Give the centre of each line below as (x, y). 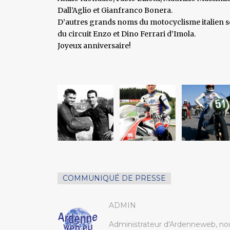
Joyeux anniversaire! (94, 45)
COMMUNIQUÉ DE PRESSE (114, 178)
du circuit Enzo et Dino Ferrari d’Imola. (127, 34)
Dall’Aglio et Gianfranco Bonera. (115, 10)
